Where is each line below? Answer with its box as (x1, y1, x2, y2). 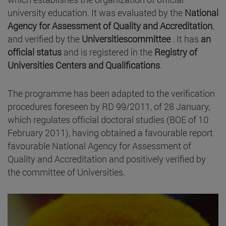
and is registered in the (64, 45, 154, 58)
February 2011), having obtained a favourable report (8, 126, 213, 139)
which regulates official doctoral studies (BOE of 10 (8, 113, 209, 126)
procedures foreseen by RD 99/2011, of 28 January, (8, 100, 210, 112)
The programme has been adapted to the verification (8, 87, 215, 99)
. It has (173, 32, 199, 45)
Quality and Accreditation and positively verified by (8, 152, 206, 165)
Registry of (154, 45, 197, 58)
